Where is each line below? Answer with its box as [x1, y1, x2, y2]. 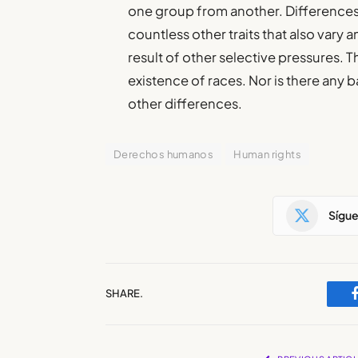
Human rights [233, 147, 301, 161]
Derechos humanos [113, 147, 214, 161]
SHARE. [105, 287, 143, 300]
